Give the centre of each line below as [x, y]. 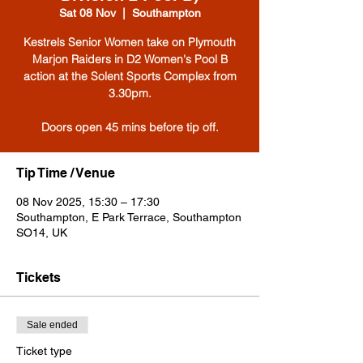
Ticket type [44, 351]
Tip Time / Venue [66, 173]
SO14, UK [42, 233]
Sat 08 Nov [87, 13]
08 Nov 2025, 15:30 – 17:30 [88, 202]
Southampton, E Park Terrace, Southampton [129, 218]
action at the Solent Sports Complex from [130, 77]
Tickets [38, 278]
